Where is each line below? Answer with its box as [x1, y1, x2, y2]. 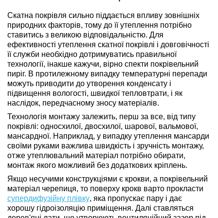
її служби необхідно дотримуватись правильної [7, 50, 177, 58]
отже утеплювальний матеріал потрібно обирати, [7, 151, 185, 160]
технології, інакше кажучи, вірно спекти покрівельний [7, 59, 199, 68]
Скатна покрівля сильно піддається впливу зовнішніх [7, 11, 200, 19]
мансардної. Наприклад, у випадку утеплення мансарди [7, 131, 209, 140]
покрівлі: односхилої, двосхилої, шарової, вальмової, [7, 122, 198, 130]
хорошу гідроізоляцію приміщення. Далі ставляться [7, 203, 194, 212]
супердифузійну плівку [7, 194, 90, 202]
